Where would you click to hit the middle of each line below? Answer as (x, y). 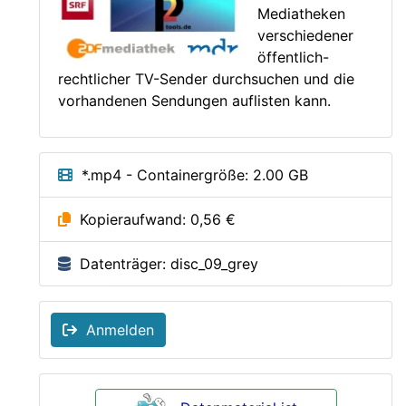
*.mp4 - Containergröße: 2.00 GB (190, 174)
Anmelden (116, 329)
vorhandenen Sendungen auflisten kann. (194, 100)
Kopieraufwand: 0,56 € (153, 219)
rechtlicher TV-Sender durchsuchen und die (206, 78)
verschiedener (305, 35)
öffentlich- (293, 57)
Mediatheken (301, 13)
